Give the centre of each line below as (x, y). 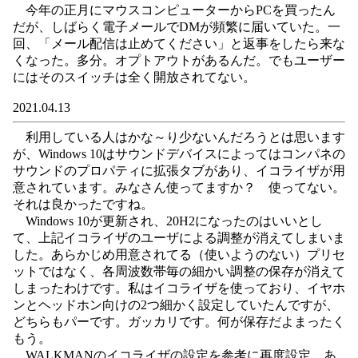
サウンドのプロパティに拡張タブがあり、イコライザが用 (179, 171)
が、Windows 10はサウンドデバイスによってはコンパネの (179, 154)
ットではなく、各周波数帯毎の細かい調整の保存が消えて (179, 271)
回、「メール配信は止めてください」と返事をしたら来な (179, 44)
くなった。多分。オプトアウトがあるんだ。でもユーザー (179, 60)
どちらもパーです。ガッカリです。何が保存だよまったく (179, 322)
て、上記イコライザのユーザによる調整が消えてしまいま (179, 238)
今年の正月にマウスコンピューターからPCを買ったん (174, 10)
